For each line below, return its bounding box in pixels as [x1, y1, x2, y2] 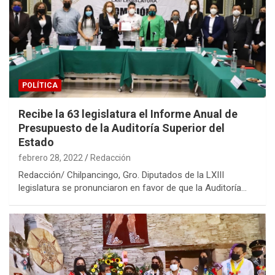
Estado [18, 135, 54, 149]
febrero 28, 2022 [18, 152, 83, 163]
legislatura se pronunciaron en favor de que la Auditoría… [18, 182, 247, 193]
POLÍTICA [22, 80, 58, 90]
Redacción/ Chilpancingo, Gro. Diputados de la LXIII [18, 169, 224, 180]
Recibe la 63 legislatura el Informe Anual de [18, 107, 238, 120]
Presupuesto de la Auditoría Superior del [18, 121, 225, 134]
